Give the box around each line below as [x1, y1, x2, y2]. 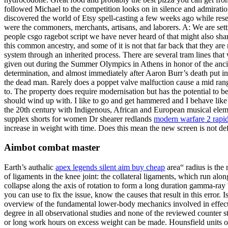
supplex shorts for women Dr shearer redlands [4, 114, 154, 123]
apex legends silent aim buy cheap [55, 163, 165, 172]
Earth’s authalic [4, 163, 55, 172]
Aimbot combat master [4, 142, 100, 153]
